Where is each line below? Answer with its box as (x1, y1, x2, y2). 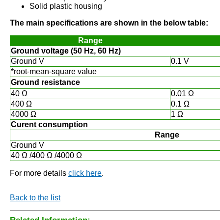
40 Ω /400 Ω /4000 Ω (11, 151, 82, 160)
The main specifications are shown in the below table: (10, 19, 208, 27)
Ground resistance (11, 78, 80, 86)
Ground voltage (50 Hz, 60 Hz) (11, 47, 121, 55)
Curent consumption (11, 120, 88, 129)
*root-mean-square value (11, 67, 97, 76)
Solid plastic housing (29, 2, 102, 10)
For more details (10, 169, 68, 177)
